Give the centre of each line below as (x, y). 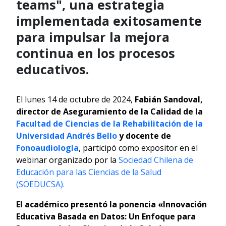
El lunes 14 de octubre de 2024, (75, 99)
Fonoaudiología (47, 148)
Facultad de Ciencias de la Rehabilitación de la (109, 123)
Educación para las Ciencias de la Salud (89, 172)
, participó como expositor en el (138, 148)
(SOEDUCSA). (40, 184)
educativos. (52, 69)
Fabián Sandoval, (169, 99)
